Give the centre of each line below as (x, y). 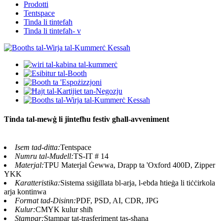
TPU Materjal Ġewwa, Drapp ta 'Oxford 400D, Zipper (129, 165)
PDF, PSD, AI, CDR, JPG (117, 201)
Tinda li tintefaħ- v (52, 31)
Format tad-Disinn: (45, 201)
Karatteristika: (37, 183)
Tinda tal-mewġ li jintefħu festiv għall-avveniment (87, 119)
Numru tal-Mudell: (44, 156)
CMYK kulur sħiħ (64, 210)
